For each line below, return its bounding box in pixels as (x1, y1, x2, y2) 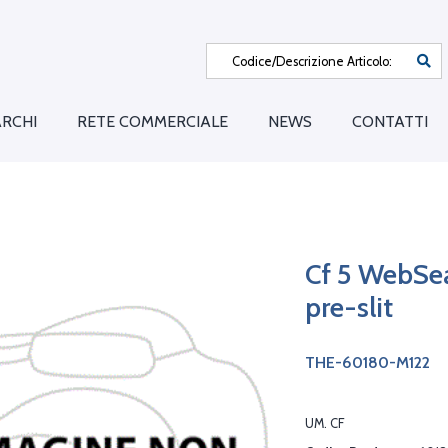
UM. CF (305, 416, 344, 432)
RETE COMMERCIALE (77, 112, 228, 132)
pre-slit (305, 289, 393, 324)
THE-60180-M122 (305, 353, 430, 373)
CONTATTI (352, 112, 428, 132)
